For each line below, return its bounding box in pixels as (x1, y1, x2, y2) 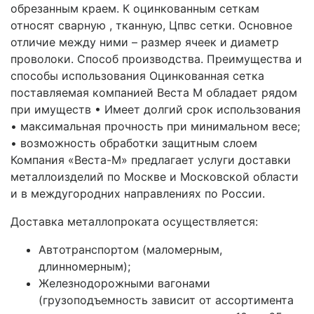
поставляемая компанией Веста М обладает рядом (11, 86, 297, 100)
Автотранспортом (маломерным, (39, 243, 222, 257)
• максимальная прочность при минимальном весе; (11, 119, 300, 133)
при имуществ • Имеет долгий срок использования (11, 102, 301, 116)
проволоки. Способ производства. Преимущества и (11, 52, 302, 66)
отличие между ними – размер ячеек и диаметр (11, 35, 279, 49)
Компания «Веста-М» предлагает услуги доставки (11, 153, 291, 167)
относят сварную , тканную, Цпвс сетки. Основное (11, 18, 292, 32)
